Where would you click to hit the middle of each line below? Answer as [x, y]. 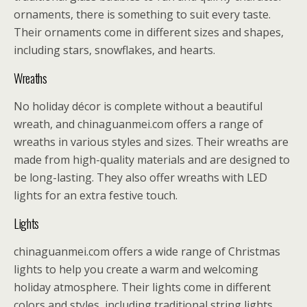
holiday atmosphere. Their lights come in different [142, 287]
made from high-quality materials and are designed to [152, 160]
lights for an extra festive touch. [96, 195]
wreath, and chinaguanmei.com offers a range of [138, 124]
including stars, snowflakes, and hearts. [114, 50]
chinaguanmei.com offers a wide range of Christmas [147, 251]
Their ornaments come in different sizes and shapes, [149, 32]
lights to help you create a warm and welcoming [136, 269]
